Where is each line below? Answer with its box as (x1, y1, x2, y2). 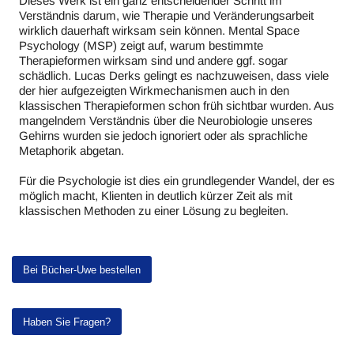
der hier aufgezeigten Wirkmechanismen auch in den (19, 84, 289, 97)
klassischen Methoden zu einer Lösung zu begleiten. (19, 204, 288, 217)
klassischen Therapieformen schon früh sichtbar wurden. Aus (19, 99, 334, 112)
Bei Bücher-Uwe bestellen (23, 263, 141, 276)
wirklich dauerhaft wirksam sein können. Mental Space (19, 24, 299, 37)
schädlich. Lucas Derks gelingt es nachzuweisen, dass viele (19, 69, 329, 82)
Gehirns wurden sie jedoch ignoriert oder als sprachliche (19, 129, 307, 142)
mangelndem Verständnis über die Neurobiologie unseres (19, 114, 313, 127)
